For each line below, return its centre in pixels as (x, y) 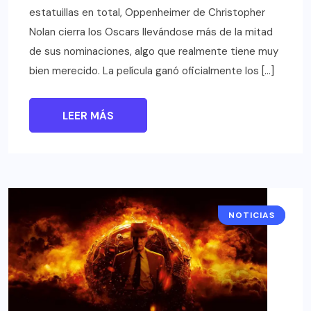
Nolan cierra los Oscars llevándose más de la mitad (151, 32)
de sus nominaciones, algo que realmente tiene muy (154, 51)
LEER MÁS (88, 116)
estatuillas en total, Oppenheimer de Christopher (147, 12)
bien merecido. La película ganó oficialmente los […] (152, 70)
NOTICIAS (252, 215)
